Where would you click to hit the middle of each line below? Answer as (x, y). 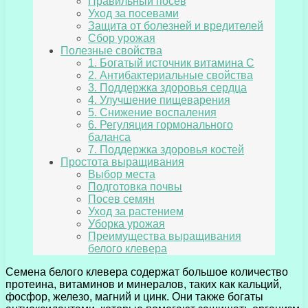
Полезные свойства (111, 51)
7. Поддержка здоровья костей (166, 150)
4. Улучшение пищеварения (159, 100)
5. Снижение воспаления (152, 113)
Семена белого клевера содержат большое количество (147, 272)
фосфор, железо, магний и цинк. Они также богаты (134, 297)
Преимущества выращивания (165, 236)
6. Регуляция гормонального (161, 125)
